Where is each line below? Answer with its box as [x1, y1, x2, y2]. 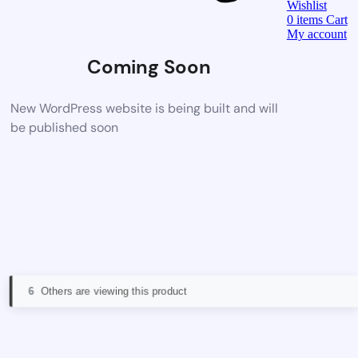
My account [286, 27, 347, 41]
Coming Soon [86, 54, 211, 79]
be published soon [10, 118, 119, 136]
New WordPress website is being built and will [10, 99, 279, 117]
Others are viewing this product [40, 284, 188, 298]
